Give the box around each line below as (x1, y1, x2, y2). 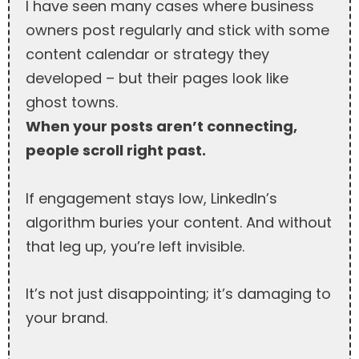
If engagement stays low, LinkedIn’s (26, 188, 277, 208)
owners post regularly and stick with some (26, 20, 329, 41)
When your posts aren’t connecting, (26, 116, 297, 137)
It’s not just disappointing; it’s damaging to (26, 284, 331, 305)
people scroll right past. (26, 140, 206, 161)
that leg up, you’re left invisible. (26, 236, 244, 256)
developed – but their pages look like (26, 68, 288, 89)
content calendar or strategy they (26, 44, 269, 65)
